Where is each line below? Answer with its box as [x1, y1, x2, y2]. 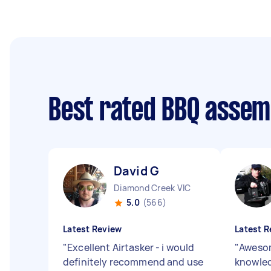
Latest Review [63, 223, 122, 235]
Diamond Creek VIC [114, 182, 191, 194]
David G [114, 163, 160, 179]
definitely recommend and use [63, 255, 204, 269]
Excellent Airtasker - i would [67, 241, 195, 254]
